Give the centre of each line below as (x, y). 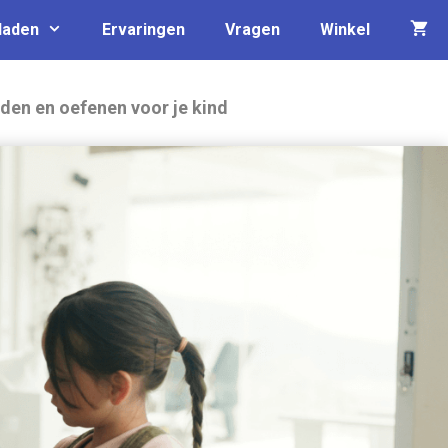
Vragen (252, 29)
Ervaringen (143, 29)
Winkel (345, 29)
